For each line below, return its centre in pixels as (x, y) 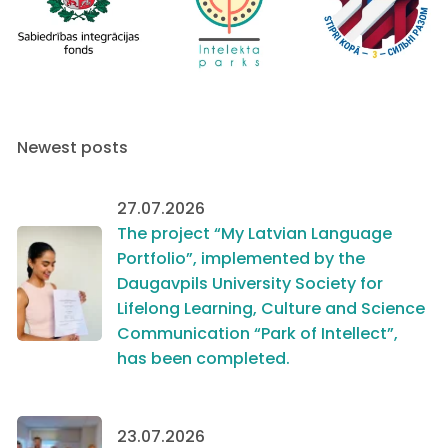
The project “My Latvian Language (254, 234)
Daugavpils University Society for (250, 284)
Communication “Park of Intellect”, (257, 334)
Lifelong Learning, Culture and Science (271, 309)
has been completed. (203, 359)
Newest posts (72, 148)
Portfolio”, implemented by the (241, 259)
